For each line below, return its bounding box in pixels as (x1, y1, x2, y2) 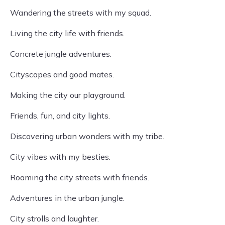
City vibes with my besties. (10, 152, 110, 162)
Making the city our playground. (10, 90, 126, 100)
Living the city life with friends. (10, 28, 125, 38)
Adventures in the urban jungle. (10, 193, 125, 203)
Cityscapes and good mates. (10, 69, 114, 79)
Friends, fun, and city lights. (10, 110, 110, 121)
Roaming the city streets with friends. (10, 172, 149, 182)
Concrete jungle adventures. (10, 49, 111, 59)
